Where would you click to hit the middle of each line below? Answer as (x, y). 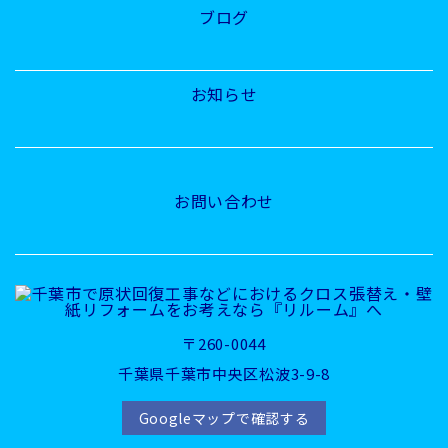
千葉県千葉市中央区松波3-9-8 (224, 373)
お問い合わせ (224, 200)
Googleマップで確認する (224, 417)
